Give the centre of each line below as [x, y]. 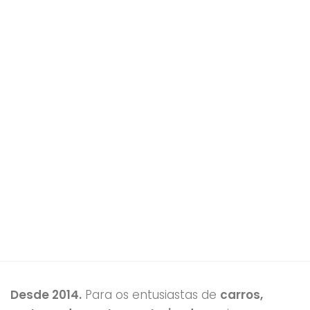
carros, [241, 294]
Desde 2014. [46, 294]
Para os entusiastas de [151, 294]
